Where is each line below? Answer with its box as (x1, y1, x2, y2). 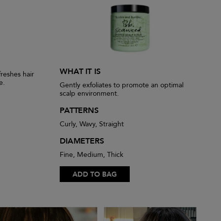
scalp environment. (60, 89, 119, 99)
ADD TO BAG (73, 170, 117, 180)
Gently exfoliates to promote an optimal (60, 80, 184, 90)
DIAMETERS (60, 136, 104, 147)
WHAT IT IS (60, 66, 101, 77)
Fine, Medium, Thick (60, 150, 123, 160)
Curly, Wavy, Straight (60, 119, 124, 129)
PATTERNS (60, 105, 99, 116)
